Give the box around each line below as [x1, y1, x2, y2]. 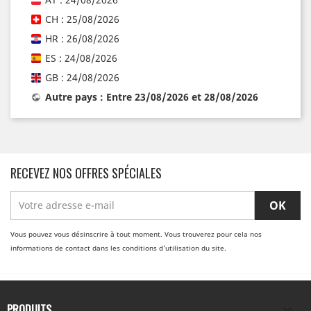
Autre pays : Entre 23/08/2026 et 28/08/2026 [45, 90, 258, 103]
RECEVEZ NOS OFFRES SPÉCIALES [10, 163, 162, 182]
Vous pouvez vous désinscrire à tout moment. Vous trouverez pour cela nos [10, 228, 262, 239]
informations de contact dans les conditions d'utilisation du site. [10, 242, 226, 253]
